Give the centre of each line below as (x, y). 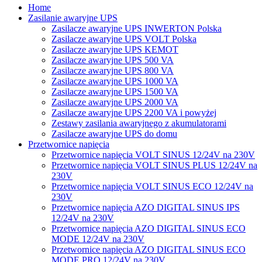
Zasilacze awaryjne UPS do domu (114, 133)
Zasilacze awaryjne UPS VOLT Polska (124, 39)
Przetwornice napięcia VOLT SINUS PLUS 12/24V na (154, 165)
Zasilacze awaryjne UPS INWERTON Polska (137, 28)
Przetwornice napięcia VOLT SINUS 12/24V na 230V (153, 154)
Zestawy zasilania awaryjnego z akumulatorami (139, 123)
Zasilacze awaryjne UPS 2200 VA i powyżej (134, 112)
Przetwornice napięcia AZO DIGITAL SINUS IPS (146, 207)
